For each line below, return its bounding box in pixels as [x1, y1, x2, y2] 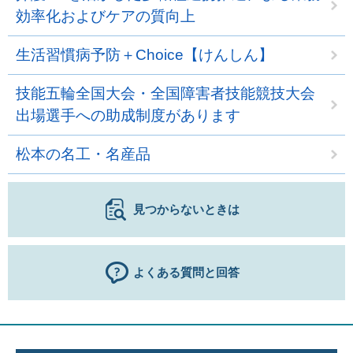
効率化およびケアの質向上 [16, 8, 195, 25]
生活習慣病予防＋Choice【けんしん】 [16, 46, 273, 64]
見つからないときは [133, 203, 240, 217]
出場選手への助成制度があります [16, 107, 240, 124]
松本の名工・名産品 [16, 146, 150, 163]
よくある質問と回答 [133, 266, 240, 280]
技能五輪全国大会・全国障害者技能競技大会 [16, 85, 315, 102]
